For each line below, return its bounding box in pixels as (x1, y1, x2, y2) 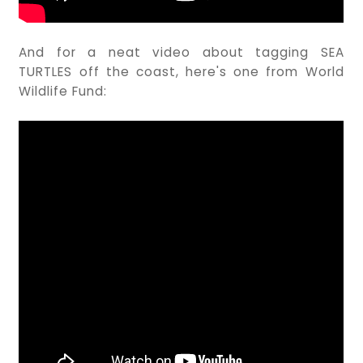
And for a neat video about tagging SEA (19, 43, 344, 61)
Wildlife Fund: (19, 82, 108, 100)
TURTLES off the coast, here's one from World (19, 62, 344, 80)
